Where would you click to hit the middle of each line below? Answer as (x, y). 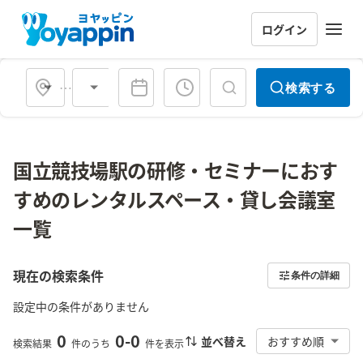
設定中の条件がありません (81, 306)
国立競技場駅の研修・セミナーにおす (175, 170)
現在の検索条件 (58, 275)
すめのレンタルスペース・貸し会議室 (174, 199)
